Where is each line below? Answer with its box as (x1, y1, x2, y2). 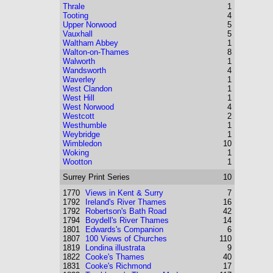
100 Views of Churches (85, 234, 167, 243)
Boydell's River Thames (85, 216, 169, 225)
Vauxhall (63, 29, 93, 38)
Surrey (63, 172, 86, 182)
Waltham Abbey (63, 38, 118, 48)
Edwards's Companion (85, 225, 163, 234)
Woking (63, 148, 89, 157)
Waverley (63, 75, 96, 84)
